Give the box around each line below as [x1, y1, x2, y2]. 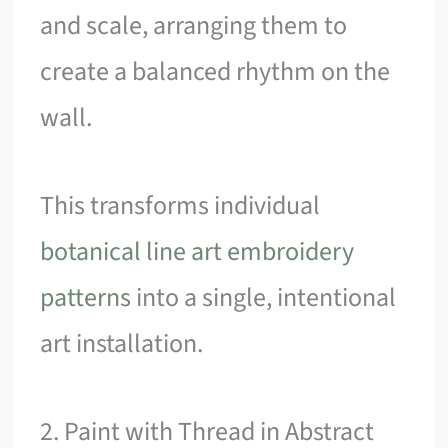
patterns [40, 278, 132, 316]
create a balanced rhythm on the [40, 53, 391, 91]
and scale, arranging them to [40, 7, 348, 45]
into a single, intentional [131, 278, 397, 316]
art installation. [40, 324, 204, 362]
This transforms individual [40, 186, 321, 224]
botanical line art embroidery [40, 232, 355, 270]
